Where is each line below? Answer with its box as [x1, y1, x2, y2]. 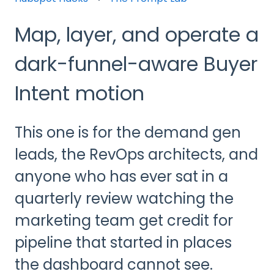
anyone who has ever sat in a [15, 166, 228, 187]
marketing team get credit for [15, 210, 233, 231]
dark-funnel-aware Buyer [15, 50, 257, 78]
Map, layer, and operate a [15, 20, 259, 48]
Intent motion [15, 79, 144, 107]
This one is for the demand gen [15, 122, 241, 143]
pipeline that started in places [15, 232, 232, 253]
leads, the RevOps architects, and [15, 144, 258, 165]
